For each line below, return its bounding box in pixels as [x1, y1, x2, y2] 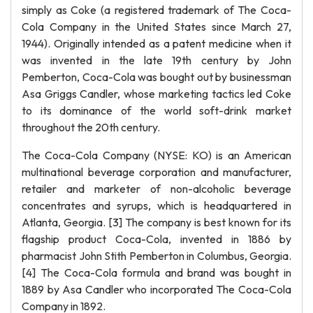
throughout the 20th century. [22, 120, 160, 134]
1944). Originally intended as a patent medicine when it [22, 36, 291, 50]
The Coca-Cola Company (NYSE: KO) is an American [22, 148, 291, 162]
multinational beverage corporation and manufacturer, [22, 165, 291, 179]
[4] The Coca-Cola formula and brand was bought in [22, 265, 291, 279]
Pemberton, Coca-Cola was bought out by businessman [22, 70, 291, 84]
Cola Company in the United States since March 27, [22, 20, 291, 34]
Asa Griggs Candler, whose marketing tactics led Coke [22, 87, 291, 101]
